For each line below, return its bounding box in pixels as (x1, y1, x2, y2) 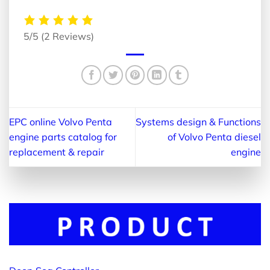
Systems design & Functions (136, 116, 261, 128)
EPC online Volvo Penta (9, 116, 112, 128)
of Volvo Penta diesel (168, 131, 261, 143)
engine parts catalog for (9, 131, 117, 143)
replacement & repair (9, 146, 104, 159)
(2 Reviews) (41, 30, 94, 42)
